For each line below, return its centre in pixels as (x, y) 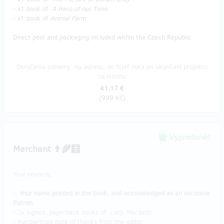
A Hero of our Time (80, 9)
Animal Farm (68, 18)
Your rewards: (33, 174)
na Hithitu (112, 76)
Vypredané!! (189, 137)
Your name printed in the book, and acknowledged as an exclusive (115, 193)
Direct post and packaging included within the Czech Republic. (103, 37)
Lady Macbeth (130, 212)
